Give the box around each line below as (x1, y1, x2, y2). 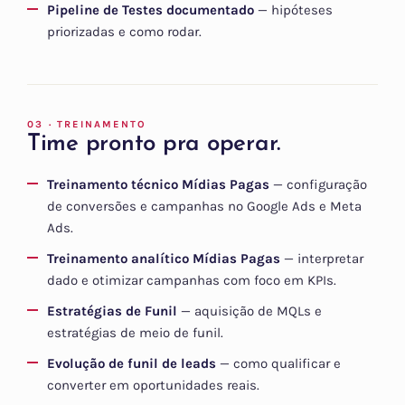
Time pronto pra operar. (27, 132, 281, 157)
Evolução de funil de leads (47, 355, 216, 372)
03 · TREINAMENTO (27, 118, 147, 131)
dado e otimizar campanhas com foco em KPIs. (47, 272, 336, 289)
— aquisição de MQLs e (177, 303, 322, 320)
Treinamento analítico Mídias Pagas (47, 250, 280, 268)
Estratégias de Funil (47, 303, 177, 320)
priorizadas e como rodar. (47, 24, 202, 41)
